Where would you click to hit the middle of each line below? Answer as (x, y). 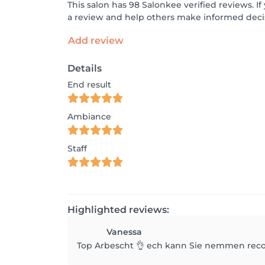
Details (85, 68)
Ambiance (89, 117)
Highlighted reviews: (118, 210)
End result (89, 85)
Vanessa (124, 232)
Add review (96, 41)
